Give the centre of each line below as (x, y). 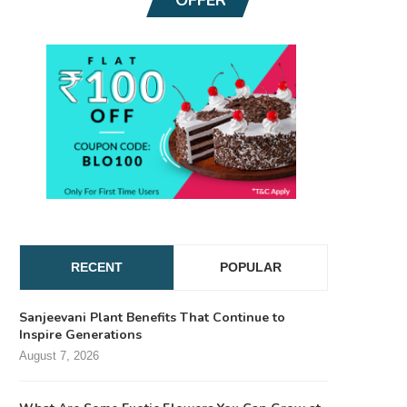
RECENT (97, 267)
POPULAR (251, 267)
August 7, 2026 (59, 355)
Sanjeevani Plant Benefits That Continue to (152, 317)
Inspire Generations (80, 334)
